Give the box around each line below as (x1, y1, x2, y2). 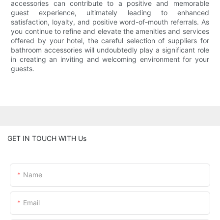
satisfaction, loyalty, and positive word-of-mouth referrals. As (11, 18, 209, 27)
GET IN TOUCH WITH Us (7, 134, 86, 142)
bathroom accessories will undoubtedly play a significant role (11, 46, 209, 55)
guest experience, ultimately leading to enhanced (11, 8, 209, 17)
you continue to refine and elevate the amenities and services (11, 27, 209, 36)
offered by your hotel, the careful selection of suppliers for (11, 36, 209, 45)
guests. (11, 64, 35, 73)
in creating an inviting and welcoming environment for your (11, 55, 209, 64)
